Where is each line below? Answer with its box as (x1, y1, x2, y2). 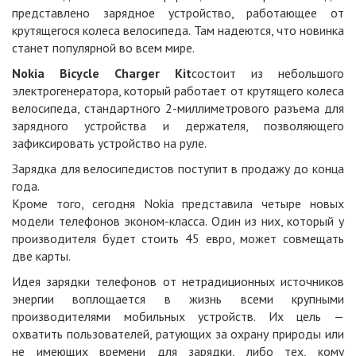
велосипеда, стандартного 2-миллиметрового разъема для (12, 100, 344, 116)
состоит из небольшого (192, 65, 344, 81)
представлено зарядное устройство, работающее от (12, 5, 344, 21)
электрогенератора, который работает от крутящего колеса (12, 83, 344, 99)
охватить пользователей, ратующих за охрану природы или (12, 326, 344, 342)
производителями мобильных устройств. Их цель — (12, 308, 344, 324)
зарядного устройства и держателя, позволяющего (12, 118, 344, 133)
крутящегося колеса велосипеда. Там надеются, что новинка (12, 22, 344, 38)
